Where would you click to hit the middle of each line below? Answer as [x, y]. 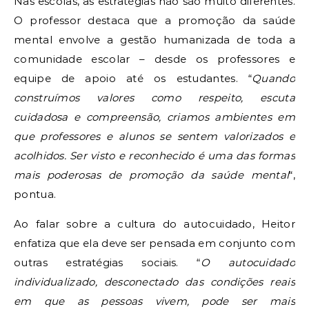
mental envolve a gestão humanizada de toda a [154, 39]
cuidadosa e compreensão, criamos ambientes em [154, 117]
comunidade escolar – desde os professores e [154, 59]
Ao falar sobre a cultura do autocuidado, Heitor [154, 223]
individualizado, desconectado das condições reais [154, 281]
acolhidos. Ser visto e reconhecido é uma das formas [154, 155]
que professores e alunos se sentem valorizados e [154, 136]
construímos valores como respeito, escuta [154, 97]
